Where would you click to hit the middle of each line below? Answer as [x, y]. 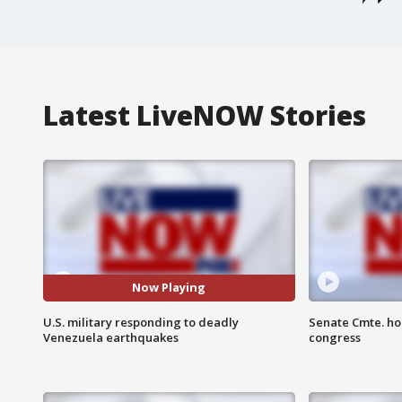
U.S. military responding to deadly [141, 322]
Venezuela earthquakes [111, 337]
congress [334, 337]
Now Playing [169, 288]
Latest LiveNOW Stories [205, 115]
